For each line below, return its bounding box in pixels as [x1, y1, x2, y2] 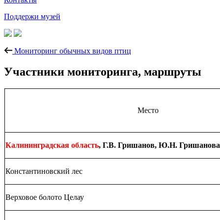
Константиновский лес [5, 167, 82, 176]
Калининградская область [5, 141, 99, 150]
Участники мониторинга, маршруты [4, 65, 201, 79]
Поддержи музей [4, 12, 60, 21]
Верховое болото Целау [5, 193, 84, 202]
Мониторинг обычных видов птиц [12, 47, 131, 55]
